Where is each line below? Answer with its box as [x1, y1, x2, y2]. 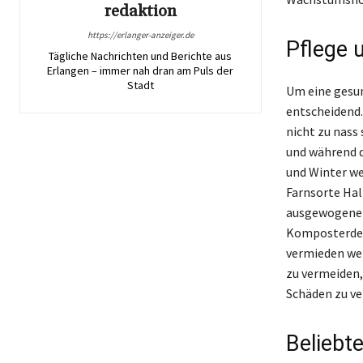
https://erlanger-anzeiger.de [87, 28, 194, 41]
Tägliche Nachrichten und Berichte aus [49, 48, 233, 63]
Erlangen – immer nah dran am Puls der [47, 62, 234, 78]
